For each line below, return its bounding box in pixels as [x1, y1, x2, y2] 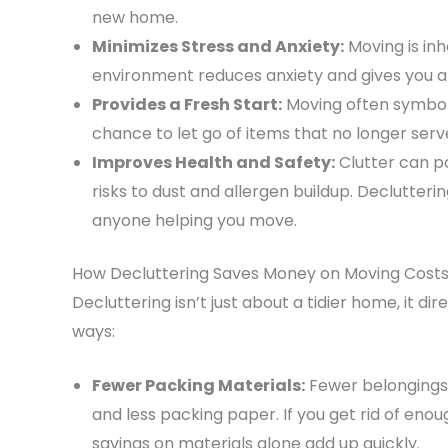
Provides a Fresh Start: [92, 92, 282, 116]
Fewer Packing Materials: [92, 374, 305, 398]
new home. [92, 5, 178, 29]
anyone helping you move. [92, 208, 297, 232]
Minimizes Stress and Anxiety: [92, 34, 344, 58]
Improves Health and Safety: [92, 150, 335, 174]
